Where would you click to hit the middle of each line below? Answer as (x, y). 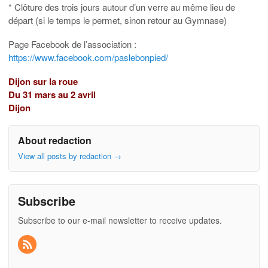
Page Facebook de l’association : (72, 44)
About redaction (55, 140)
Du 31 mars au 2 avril (52, 94)
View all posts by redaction (66, 156)
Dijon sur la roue (43, 81)
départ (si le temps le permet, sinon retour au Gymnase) (118, 20)
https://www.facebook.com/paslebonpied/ (88, 57)
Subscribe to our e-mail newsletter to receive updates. (120, 220)
